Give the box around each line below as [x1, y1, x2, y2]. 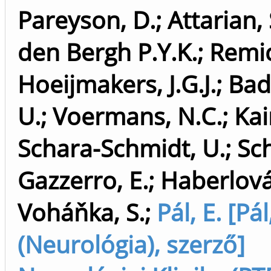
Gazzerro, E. [18, 164, 148, 196]
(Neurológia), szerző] [18, 228, 245, 260]
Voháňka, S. [18, 196, 145, 228]
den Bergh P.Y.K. [18, 36, 197, 68]
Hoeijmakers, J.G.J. [18, 68, 216, 100]
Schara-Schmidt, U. [18, 132, 225, 164]
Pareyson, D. [18, 4, 155, 36]
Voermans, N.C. [53, 100, 222, 132]
